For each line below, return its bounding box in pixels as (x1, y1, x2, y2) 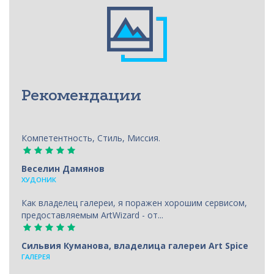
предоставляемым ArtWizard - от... (21, 209, 163, 221)
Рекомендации (21, 85, 141, 105)
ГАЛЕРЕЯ (21, 251, 50, 261)
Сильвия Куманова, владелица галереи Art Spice (21, 239, 248, 251)
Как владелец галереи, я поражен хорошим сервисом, (21, 196, 247, 209)
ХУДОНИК (21, 174, 56, 184)
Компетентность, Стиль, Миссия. (21, 131, 163, 144)
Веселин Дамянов (21, 162, 105, 174)
